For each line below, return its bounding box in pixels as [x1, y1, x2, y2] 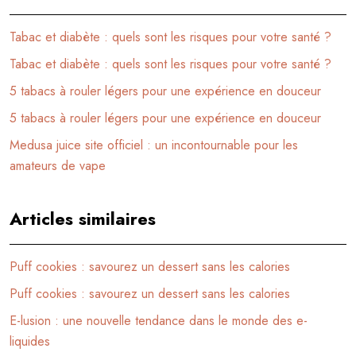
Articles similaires [10, 205, 156, 231]
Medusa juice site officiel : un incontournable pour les [10, 135, 298, 154]
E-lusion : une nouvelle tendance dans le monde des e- [10, 311, 308, 330]
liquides [10, 331, 50, 350]
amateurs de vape [10, 156, 106, 175]
